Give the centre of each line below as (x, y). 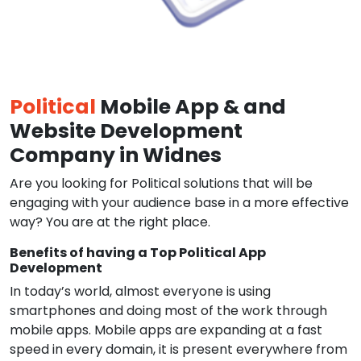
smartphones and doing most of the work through (168, 311)
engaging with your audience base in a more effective (179, 203)
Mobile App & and (191, 107)
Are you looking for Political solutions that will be (161, 183)
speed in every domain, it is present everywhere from (178, 349)
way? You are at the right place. (110, 222)
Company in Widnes (116, 155)
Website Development (126, 131)
